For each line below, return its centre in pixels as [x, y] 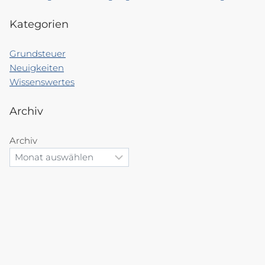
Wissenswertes [42, 82]
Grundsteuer [38, 53]
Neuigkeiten [37, 67]
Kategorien [39, 25]
